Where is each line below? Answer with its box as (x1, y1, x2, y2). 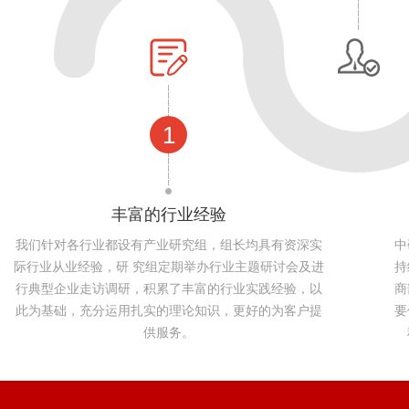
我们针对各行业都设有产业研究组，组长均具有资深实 (16, 238, 322, 252)
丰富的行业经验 (111, 205, 226, 224)
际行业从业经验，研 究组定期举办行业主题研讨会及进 (14, 260, 324, 274)
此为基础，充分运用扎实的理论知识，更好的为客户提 (16, 304, 322, 318)
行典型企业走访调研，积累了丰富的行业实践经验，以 (16, 282, 322, 296)
